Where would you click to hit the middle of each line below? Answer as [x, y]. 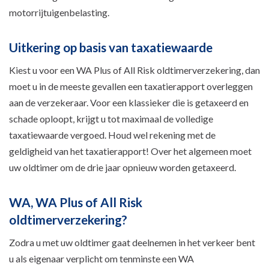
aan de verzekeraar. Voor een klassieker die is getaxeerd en [129, 102]
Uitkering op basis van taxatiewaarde [111, 47]
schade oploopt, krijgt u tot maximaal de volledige [111, 118]
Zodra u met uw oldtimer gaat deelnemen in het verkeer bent [132, 242]
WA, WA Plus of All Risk [76, 202]
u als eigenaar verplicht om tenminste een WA [101, 258]
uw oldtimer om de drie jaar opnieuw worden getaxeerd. [123, 167]
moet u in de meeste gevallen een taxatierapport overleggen [131, 86]
